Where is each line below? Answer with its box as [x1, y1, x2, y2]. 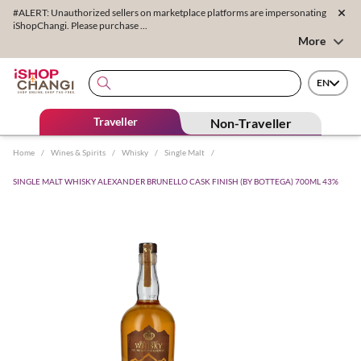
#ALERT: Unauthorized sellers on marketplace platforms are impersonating [13, 6, 326, 19]
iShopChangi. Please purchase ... [13, 19, 147, 31]
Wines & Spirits [51, 147, 106, 157]
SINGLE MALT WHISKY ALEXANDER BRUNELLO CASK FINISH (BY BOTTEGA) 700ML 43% [13, 176, 338, 186]
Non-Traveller [210, 114, 293, 131]
